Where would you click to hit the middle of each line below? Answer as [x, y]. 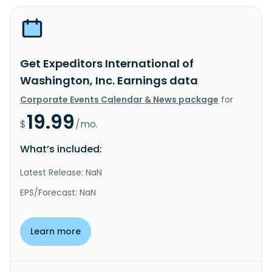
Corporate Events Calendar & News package [119, 99]
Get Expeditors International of [107, 63]
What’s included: [61, 149]
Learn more [56, 231]
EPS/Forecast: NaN [58, 192]
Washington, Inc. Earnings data [109, 80]
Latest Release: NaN [61, 172]
